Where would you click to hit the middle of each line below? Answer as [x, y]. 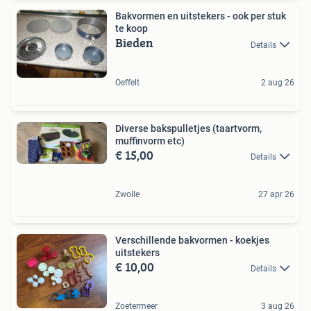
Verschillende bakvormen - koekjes [192, 240]
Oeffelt [127, 82]
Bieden [134, 43]
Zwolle [127, 194]
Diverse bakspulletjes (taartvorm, [188, 128]
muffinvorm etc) [150, 141]
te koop [132, 29]
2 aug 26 [278, 82]
